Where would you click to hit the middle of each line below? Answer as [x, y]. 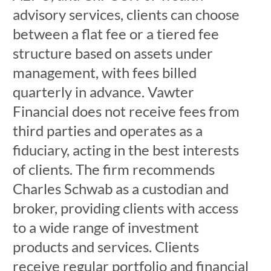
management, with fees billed [104, 72]
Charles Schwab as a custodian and [120, 188]
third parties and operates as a [107, 130]
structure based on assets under [113, 53]
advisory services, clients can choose [126, 14]
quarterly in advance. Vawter [103, 92]
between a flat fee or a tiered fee [116, 34]
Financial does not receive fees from [126, 111]
